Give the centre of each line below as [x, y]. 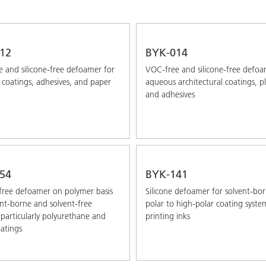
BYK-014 [167, 52]
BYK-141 [167, 174]
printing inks [168, 216]
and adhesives [170, 94]
